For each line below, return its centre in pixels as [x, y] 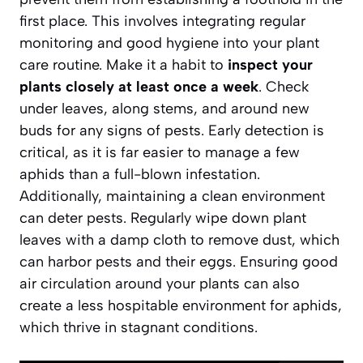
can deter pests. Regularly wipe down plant [163, 218]
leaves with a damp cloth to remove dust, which [179, 239]
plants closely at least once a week [139, 86]
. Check [284, 86]
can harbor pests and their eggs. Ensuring [161, 261]
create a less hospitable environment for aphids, [181, 305]
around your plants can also [205, 283]
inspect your [270, 64]
